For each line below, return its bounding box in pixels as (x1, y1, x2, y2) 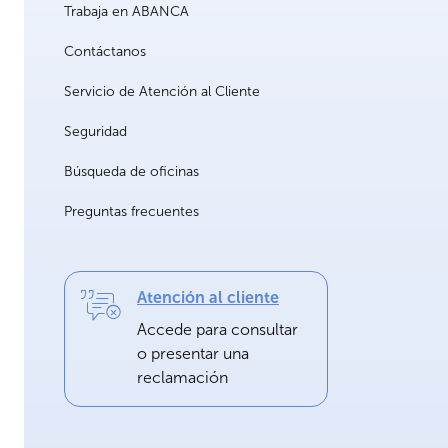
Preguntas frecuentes (64, 203, 199, 221)
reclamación (137, 368, 228, 388)
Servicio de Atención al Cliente (64, 83, 260, 101)
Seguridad (64, 123, 127, 141)
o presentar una (137, 344, 249, 364)
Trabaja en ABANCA (64, 3, 189, 21)
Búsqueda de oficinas (64, 163, 199, 181)
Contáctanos (64, 43, 146, 61)
